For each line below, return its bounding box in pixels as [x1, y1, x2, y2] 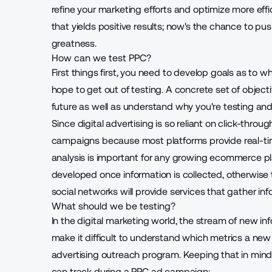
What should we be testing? [51, 200, 175, 212]
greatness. [51, 38, 97, 49]
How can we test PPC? [51, 52, 151, 64]
